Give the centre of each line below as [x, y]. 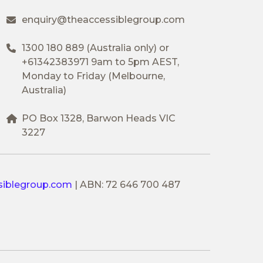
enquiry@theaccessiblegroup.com [103, 19]
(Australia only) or [126, 48]
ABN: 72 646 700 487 [130, 184]
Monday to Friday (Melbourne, [93, 76]
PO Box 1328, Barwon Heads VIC [98, 118]
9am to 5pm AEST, [134, 62]
